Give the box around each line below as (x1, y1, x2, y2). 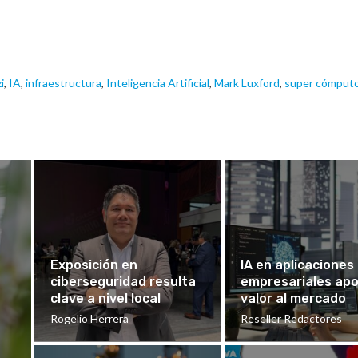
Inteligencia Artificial (106, 76, 209, 90)
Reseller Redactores (240, 312, 342, 326)
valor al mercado (240, 291, 346, 307)
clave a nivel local (50, 291, 161, 307)
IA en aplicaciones (240, 257, 354, 273)
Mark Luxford (214, 76, 280, 90)
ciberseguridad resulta (50, 274, 197, 290)
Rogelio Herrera (50, 312, 129, 326)
